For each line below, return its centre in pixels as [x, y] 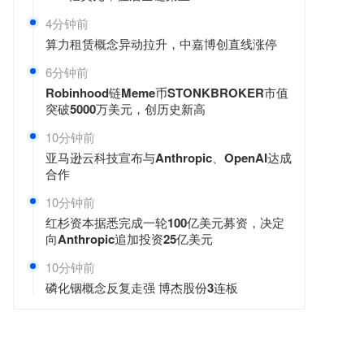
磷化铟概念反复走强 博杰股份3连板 [142, 288]
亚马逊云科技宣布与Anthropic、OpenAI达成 [169, 158]
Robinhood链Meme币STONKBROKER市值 [167, 93]
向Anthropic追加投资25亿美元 [129, 239]
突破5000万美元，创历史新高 [126, 109]
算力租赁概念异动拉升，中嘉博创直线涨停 [161, 44]
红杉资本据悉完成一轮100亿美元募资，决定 [165, 223]
